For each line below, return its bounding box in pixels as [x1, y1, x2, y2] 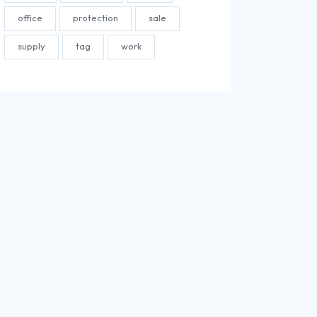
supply [18, 40, 46, 52]
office [18, 12, 43, 24]
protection [73, 12, 119, 24]
